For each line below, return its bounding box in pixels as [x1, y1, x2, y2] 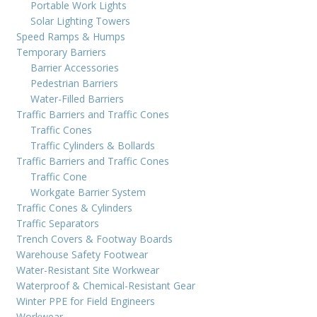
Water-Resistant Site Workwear [16, 263, 159, 277]
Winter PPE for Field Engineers [16, 294, 155, 308]
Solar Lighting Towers [30, 13, 130, 28]
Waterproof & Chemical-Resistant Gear [16, 278, 195, 292]
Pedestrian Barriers [30, 76, 118, 90]
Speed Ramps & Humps [16, 29, 125, 43]
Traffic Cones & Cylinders [16, 200, 132, 214]
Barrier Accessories [30, 60, 119, 74]
